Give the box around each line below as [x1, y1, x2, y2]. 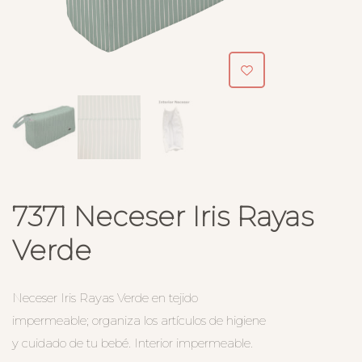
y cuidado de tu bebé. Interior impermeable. [12, 335, 253, 351]
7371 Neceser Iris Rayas [12, 199, 314, 234]
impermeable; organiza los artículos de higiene [12, 312, 266, 328]
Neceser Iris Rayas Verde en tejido [12, 289, 198, 305]
